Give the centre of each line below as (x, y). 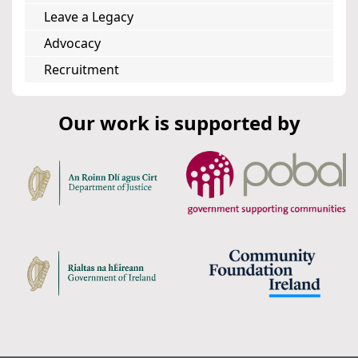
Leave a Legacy (89, 17)
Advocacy (72, 44)
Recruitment (82, 70)
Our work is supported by (179, 123)
